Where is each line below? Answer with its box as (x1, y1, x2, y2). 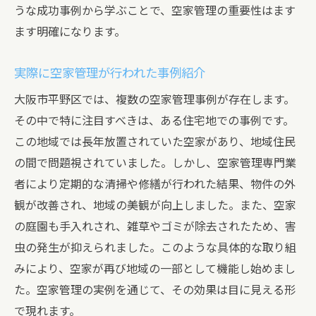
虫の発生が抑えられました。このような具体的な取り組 (14, 241, 296, 255)
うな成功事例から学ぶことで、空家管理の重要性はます (14, 4, 296, 18)
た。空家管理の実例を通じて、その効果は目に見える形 (14, 284, 296, 297)
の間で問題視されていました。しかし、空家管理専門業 (14, 157, 296, 170)
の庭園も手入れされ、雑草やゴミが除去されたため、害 (14, 220, 296, 233)
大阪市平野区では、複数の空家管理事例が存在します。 (14, 93, 295, 107)
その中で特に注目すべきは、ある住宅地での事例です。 (14, 114, 294, 128)
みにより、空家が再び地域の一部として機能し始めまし (14, 262, 296, 276)
